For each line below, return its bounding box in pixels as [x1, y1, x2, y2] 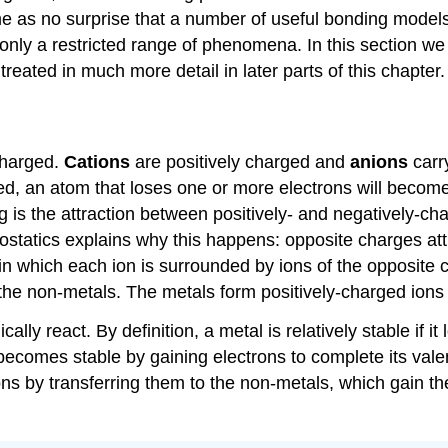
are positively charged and [130, 151, 350, 172]
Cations [64, 151, 130, 172]
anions [350, 151, 408, 172]
